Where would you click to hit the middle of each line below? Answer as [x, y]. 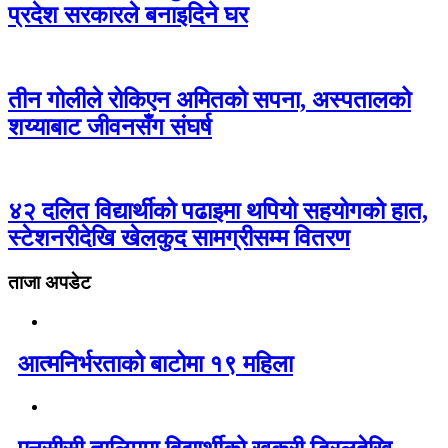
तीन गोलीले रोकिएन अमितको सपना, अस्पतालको [209, 99]
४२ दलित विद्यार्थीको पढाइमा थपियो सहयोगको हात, [218, 211]
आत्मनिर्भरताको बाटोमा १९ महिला [155, 363]
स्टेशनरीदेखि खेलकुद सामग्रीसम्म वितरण [179, 238]
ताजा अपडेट [49, 283]
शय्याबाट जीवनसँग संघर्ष [110, 126]
